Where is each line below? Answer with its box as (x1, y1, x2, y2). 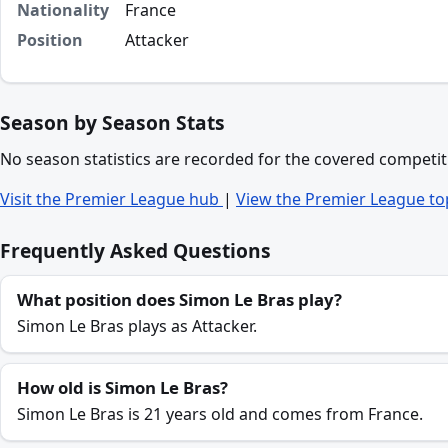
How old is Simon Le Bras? (17, 376, 228, 399)
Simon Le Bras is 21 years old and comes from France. (17, 403, 423, 425)
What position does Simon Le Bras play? (17, 288, 342, 311)
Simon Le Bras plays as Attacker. (17, 315, 257, 337)
